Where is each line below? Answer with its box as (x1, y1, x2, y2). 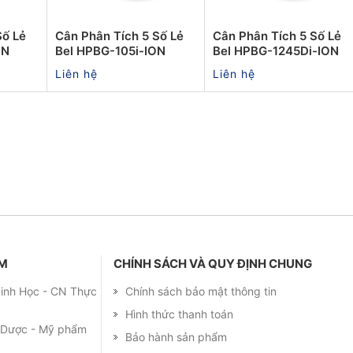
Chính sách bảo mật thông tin (125, 284, 277, 298)
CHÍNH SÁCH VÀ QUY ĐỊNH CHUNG (113, 255, 312, 271)
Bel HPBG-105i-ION (55, 43, 165, 58)
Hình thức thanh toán (125, 307, 233, 321)
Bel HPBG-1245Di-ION (213, 43, 339, 58)
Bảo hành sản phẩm (125, 329, 227, 344)
